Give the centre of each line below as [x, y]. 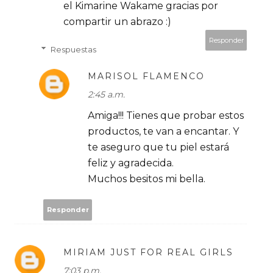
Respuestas [73, 49]
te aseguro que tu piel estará [158, 147]
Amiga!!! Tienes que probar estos [166, 115]
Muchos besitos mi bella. [147, 179]
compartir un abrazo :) [117, 21]
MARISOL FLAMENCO [146, 76]
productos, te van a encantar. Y [163, 131]
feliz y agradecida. [131, 163]
